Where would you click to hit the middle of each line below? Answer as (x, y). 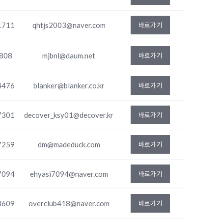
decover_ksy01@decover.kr (69, 115)
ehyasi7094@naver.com (69, 174)
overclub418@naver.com (69, 203)
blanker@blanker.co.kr (69, 85)
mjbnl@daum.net (69, 55)
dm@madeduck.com (69, 144)
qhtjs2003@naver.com (69, 25)
